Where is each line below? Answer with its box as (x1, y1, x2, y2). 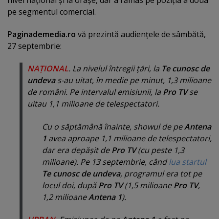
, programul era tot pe (120, 168, 202, 179)
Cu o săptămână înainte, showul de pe (42, 121, 184, 132)
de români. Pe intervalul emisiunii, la (27, 87, 163, 98)
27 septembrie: (7, 41, 62, 52)
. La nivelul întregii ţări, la (68, 63, 161, 74)
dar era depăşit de (42, 144, 111, 155)
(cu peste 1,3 (136, 144, 184, 155)
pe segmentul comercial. (7, 6, 96, 17)
